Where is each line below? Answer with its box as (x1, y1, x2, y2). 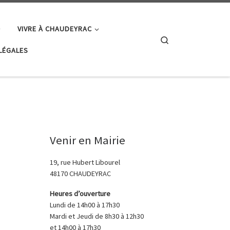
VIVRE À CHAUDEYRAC (17, 24, 92, 33)
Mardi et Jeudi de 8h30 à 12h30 (49, 212, 144, 221)
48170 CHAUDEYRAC (49, 168, 111, 178)
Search (169, 34, 191, 44)
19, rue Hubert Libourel (49, 157, 120, 167)
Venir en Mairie (49, 132, 125, 147)
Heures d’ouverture (49, 189, 110, 199)
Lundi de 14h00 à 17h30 (49, 200, 120, 210)
